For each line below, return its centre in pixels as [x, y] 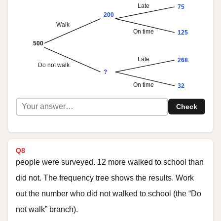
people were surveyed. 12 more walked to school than [110, 162]
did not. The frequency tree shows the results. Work [105, 178]
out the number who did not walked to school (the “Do [109, 194]
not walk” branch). [47, 210]
